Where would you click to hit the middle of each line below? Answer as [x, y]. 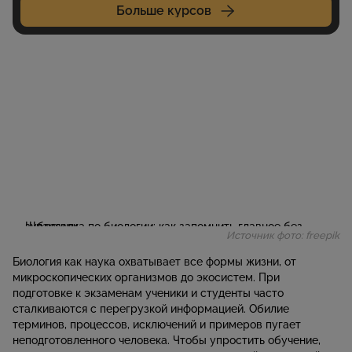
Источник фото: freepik [283, 235]
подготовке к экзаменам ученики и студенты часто [148, 293]
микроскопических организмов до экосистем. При [146, 277]
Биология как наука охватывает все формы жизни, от [154, 261]
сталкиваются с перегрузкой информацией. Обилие [151, 308]
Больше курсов [163, 10]
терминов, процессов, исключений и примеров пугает [157, 324]
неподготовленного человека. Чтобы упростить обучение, [167, 340]
